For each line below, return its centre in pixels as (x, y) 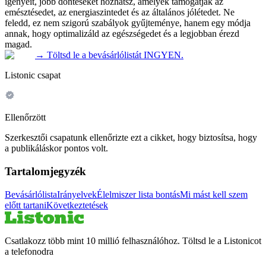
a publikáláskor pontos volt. (56, 148)
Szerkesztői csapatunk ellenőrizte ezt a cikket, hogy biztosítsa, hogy (131, 138)
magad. (18, 45)
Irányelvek (77, 194)
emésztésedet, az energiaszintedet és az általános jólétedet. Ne (120, 12)
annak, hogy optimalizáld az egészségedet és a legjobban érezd (122, 34)
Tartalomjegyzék (45, 171)
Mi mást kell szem (214, 194)
